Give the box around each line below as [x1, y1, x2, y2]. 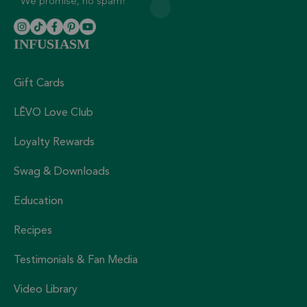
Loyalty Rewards [14, 137, 95, 149]
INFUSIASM [14, 36, 90, 52]
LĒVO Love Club [14, 108, 93, 119]
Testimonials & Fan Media [14, 255, 138, 267]
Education [14, 196, 63, 208]
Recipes [14, 225, 52, 237]
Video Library [14, 284, 77, 296]
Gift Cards [14, 78, 64, 90]
